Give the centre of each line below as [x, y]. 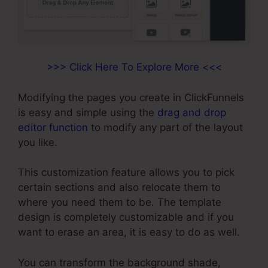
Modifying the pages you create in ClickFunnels [131, 97]
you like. [38, 142]
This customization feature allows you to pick [126, 172]
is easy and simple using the [88, 112]
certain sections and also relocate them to [119, 187]
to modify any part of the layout [165, 127]
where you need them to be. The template [120, 202]
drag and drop [192, 112]
